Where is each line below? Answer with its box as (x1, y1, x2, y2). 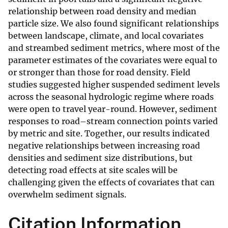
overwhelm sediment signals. (8, 189, 126, 200)
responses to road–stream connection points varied (8, 116, 218, 127)
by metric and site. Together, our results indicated (8, 128, 210, 139)
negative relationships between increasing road (8, 140, 200, 151)
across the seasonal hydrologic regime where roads (8, 92, 214, 102)
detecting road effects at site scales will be (8, 165, 178, 176)
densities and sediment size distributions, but (8, 153, 193, 163)
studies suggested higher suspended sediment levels (8, 79, 220, 90)
